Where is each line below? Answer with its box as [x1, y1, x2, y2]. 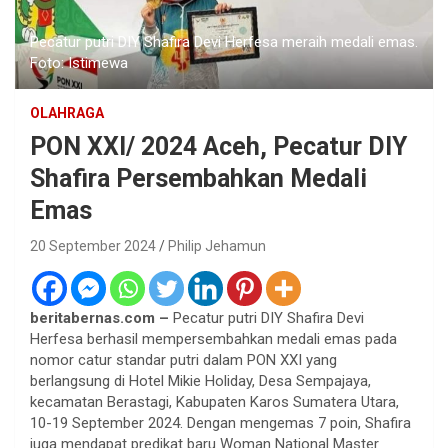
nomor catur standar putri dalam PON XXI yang [30, 350, 337, 369]
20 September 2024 [30, 237, 156, 254]
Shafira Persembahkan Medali [30, 163, 367, 193]
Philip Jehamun [168, 237, 266, 254]
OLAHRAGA [30, 104, 104, 121]
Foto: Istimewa [30, 53, 128, 72]
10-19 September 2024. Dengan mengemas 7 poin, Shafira [30, 413, 411, 432]
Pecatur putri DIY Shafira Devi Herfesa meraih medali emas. [30, 32, 418, 51]
